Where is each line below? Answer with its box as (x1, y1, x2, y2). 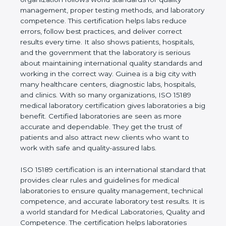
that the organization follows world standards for (20, 17, 186, 25)
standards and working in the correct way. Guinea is (20, 91, 198, 99)
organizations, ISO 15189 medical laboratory (20, 123, 167, 131)
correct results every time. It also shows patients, (20, 59, 187, 68)
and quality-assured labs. (20, 176, 104, 184)
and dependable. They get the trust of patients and (20, 154, 195, 163)
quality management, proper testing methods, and (20, 27, 193, 36)
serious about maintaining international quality (20, 80, 178, 89)
